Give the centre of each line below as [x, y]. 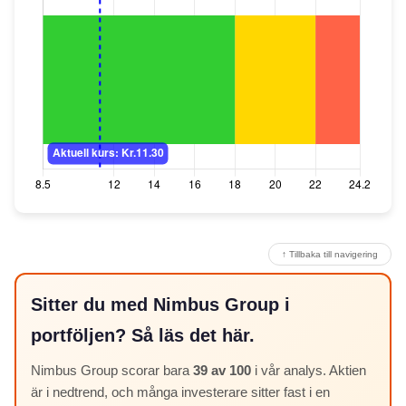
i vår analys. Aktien [309, 371]
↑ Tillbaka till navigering [330, 255]
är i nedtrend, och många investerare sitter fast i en [180, 392]
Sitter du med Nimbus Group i [160, 305]
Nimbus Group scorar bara [112, 371]
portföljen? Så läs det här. [143, 336]
